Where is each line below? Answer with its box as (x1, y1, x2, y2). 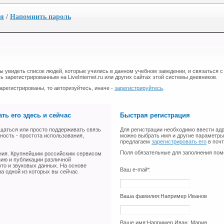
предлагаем (120, 138, 151, 145)
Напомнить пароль (10, 13, 71, 20)
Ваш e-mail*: (120, 166, 150, 173)
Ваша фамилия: (120, 193, 160, 199)
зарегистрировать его (151, 138, 206, 145)
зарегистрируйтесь (114, 85, 163, 91)
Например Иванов (160, 193, 207, 199)
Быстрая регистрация (120, 111, 190, 119)
